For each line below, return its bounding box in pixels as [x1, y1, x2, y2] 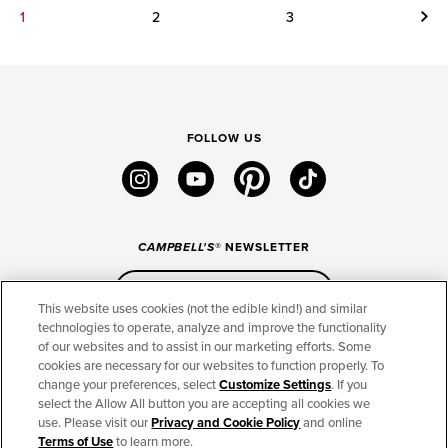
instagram [157, 164, 217, 181]
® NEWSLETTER [214, 240, 310, 254]
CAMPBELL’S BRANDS [15, 422, 150, 436]
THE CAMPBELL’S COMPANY [15, 386, 189, 400]
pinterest [269, 164, 324, 181]
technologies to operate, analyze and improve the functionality [38, 320, 387, 336]
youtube [213, 164, 264, 181]
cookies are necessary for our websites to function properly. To [38, 358, 385, 374]
